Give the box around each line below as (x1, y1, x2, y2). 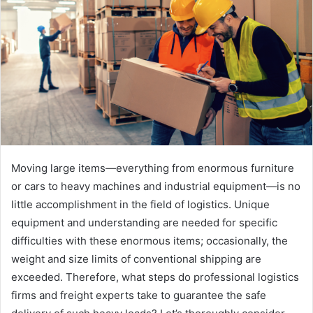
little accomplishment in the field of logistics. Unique (11, 197, 270, 211)
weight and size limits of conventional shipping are (11, 252, 261, 265)
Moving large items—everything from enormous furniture (11, 161, 294, 175)
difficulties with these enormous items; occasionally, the (11, 233, 288, 247)
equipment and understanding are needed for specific (11, 215, 277, 229)
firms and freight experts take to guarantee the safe (11, 288, 266, 302)
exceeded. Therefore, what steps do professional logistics (11, 270, 299, 284)
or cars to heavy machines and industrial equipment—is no (11, 179, 300, 193)
